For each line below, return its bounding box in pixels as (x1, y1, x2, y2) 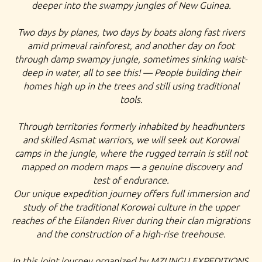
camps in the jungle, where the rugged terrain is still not (15, 148, 247, 158)
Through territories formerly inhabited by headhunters (18, 121, 244, 132)
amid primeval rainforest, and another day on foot (27, 40, 235, 51)
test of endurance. (93, 175, 169, 185)
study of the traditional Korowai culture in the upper (23, 202, 239, 212)
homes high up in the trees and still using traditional (23, 81, 239, 91)
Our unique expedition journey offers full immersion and (13, 188, 249, 199)
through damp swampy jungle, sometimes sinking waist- (15, 54, 247, 64)
